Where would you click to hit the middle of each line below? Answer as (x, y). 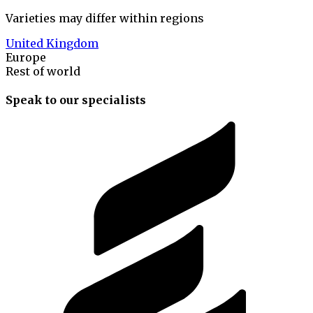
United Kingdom (52, 43)
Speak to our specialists (76, 100)
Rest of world (43, 71)
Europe (26, 57)
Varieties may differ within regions (105, 18)
